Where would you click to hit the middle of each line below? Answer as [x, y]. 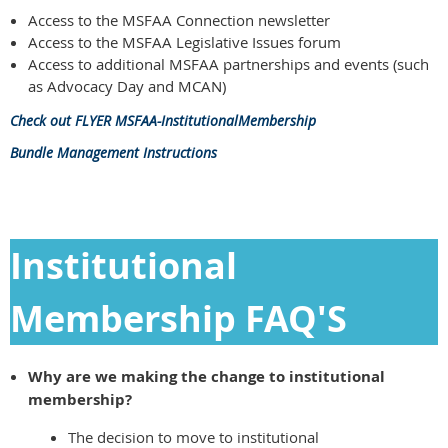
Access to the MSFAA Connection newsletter [179, 19]
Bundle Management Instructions [113, 152]
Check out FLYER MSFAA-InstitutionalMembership [163, 120]
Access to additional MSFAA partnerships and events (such [228, 63]
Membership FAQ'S [178, 318]
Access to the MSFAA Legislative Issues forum [184, 41]
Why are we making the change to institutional [206, 376]
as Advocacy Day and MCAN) [127, 85]
